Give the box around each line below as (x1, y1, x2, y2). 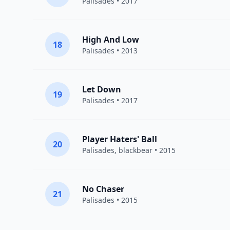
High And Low (82, 34, 139, 45)
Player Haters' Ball (82, 133, 157, 145)
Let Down (82, 84, 121, 95)
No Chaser (82, 183, 124, 195)
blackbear (119, 145, 152, 155)
